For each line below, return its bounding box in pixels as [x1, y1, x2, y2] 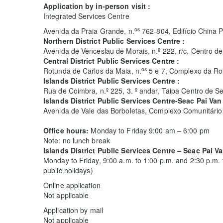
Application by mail [43, 205, 103, 215]
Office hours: [43, 125, 91, 135]
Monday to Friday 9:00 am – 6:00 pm [91, 125, 210, 135]
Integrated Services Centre [43, 11, 129, 21]
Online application [43, 180, 101, 190]
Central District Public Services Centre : [43, 56, 180, 66]
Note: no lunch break [43, 135, 110, 145]
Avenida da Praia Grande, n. [43, 26, 134, 36]
